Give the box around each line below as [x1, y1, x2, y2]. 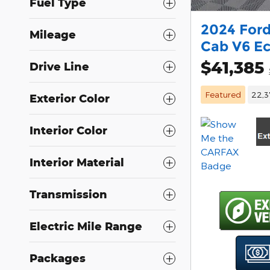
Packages [30, 251, 86, 265]
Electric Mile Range [30, 219, 142, 233]
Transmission [30, 187, 107, 201]
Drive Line [30, 60, 89, 73]
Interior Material [30, 155, 124, 169]
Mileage [30, 28, 76, 41]
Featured [204, 89, 241, 99]
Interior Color [30, 124, 107, 137]
